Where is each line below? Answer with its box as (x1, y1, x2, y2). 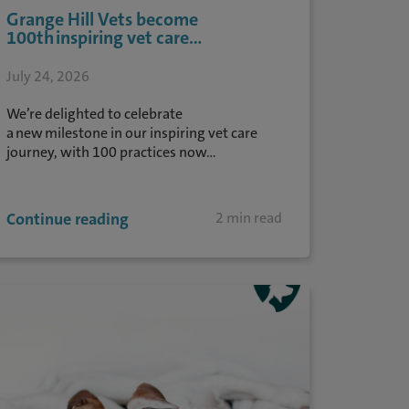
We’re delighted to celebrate (5, 104, 183, 123)
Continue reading (5, 208, 129, 230)
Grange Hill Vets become (5, 7, 198, 31)
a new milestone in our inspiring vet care (5, 123, 257, 142)
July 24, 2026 (5, 67, 89, 86)
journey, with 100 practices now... (5, 142, 216, 162)
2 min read (215, 208, 283, 227)
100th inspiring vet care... (5, 26, 202, 49)
